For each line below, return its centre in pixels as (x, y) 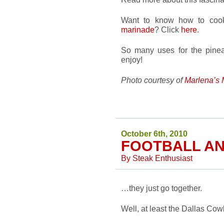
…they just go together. (161, 188)
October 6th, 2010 (154, 133)
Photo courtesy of (153, 80)
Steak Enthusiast (162, 158)
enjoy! (132, 59)
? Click (168, 29)
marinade (138, 29)
